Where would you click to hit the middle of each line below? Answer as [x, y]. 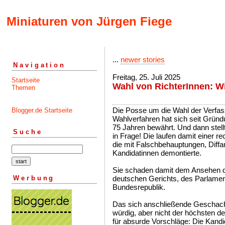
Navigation [39, 65]
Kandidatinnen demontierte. [157, 153]
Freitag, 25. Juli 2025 [146, 77]
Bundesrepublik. [139, 187]
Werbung [34, 178]
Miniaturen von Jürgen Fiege [89, 22]
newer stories [143, 60]
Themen [23, 87]
